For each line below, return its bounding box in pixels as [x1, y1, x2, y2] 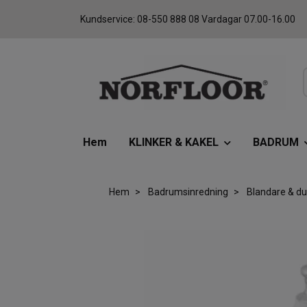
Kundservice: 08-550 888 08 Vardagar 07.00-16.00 [80, 14, 295, 25]
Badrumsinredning [147, 186, 228, 197]
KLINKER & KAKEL [128, 136, 219, 149]
